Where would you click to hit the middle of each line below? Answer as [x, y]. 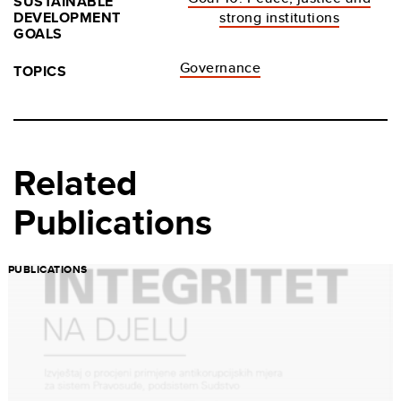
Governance [220, 68]
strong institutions [280, 18]
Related [75, 183]
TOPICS [40, 72]
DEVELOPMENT [67, 18]
